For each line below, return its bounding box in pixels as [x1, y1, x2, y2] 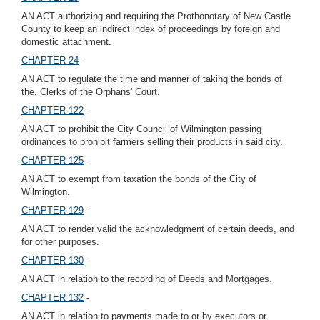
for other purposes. [21, 236, 99, 247]
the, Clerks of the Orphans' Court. [21, 86, 160, 97]
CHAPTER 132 [21, 292, 84, 303]
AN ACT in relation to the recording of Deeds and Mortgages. [21, 274, 272, 284]
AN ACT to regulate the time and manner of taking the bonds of [21, 74, 282, 84]
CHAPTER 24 [21, 55, 79, 66]
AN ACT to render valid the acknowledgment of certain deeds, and [21, 224, 294, 234]
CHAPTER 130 [21, 255, 84, 266]
